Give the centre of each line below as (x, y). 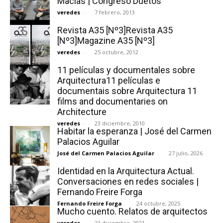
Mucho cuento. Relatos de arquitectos (132, 211)
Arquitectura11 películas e (109, 80)
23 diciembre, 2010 (120, 123)
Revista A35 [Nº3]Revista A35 (115, 30)
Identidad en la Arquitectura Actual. (126, 171)
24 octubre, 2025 (158, 203)
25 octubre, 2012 (116, 52)
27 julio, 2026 (186, 153)
